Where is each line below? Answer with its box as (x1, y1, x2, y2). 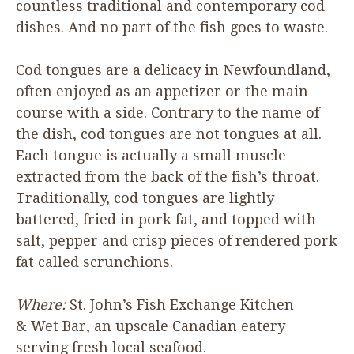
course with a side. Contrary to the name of (16, 104, 319, 121)
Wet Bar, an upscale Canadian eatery (27, 317, 285, 334)
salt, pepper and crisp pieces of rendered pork (16, 232, 337, 249)
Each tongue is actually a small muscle (16, 146, 286, 164)
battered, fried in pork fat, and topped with (16, 210, 316, 228)
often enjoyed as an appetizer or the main (16, 82, 308, 100)
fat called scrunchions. (16, 253, 173, 270)
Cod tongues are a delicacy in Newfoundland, (16, 61, 330, 78)
